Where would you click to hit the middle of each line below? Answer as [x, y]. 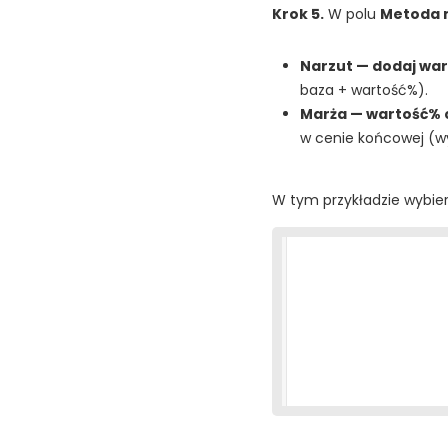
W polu [352, 14]
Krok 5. [298, 14]
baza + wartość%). [364, 90]
